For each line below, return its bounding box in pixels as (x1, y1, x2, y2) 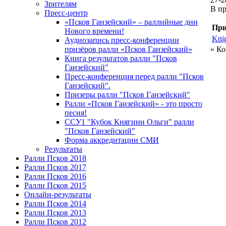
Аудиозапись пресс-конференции (65, 35, 179, 44)
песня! (65, 108, 87, 117)
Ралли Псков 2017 (24, 162, 86, 172)
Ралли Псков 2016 (24, 172, 86, 181)
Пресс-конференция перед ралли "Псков (65, 72, 204, 81)
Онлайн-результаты (24, 190, 91, 199)
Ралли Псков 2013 (24, 208, 86, 217)
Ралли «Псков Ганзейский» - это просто (65, 99, 202, 108)
